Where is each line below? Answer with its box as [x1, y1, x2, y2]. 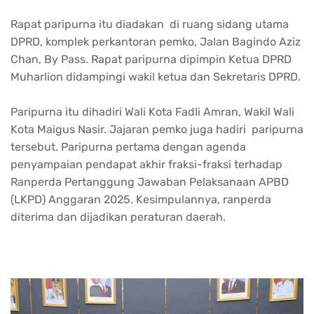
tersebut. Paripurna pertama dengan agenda [11, 139, 246, 153]
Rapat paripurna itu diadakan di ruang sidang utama [11, 17, 289, 31]
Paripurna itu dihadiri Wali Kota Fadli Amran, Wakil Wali [11, 104, 294, 118]
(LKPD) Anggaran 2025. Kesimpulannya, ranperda [11, 192, 271, 206]
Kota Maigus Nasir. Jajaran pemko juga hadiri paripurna [11, 122, 303, 136]
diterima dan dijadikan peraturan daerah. [11, 210, 226, 224]
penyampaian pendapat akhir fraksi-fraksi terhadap [11, 157, 282, 171]
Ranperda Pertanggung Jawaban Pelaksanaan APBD [11, 175, 289, 189]
